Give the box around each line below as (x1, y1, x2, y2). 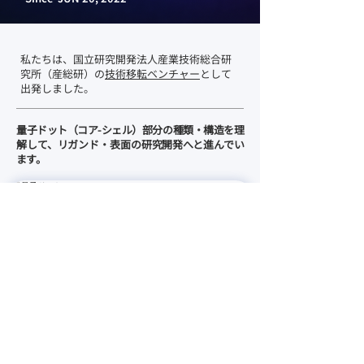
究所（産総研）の (20, 66, 105, 81)
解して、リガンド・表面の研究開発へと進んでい (16, 136, 244, 152)
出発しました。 (20, 80, 94, 96)
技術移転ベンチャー (105, 66, 200, 81)
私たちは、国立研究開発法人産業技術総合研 (20, 51, 232, 67)
